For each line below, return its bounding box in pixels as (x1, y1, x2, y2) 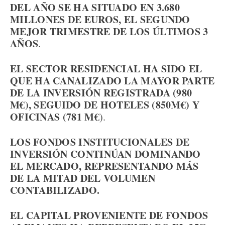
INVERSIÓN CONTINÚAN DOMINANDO (10, 147, 201, 161)
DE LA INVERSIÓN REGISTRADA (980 (10, 85, 192, 100)
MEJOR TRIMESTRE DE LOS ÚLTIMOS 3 (10, 24, 208, 39)
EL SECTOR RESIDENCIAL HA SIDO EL (10, 61, 202, 76)
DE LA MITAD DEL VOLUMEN (10, 171, 155, 185)
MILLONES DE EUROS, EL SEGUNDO (10, 12, 190, 27)
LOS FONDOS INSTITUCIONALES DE (10, 135, 190, 149)
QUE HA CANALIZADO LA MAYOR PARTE (10, 73, 215, 88)
